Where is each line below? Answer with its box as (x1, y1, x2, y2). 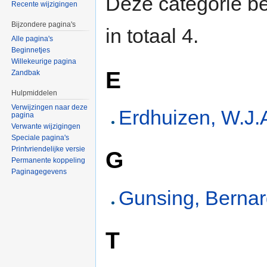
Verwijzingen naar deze (11, 103, 88, 111)
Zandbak (11, 69, 41, 77)
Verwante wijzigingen (11, 122, 81, 131)
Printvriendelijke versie (11, 144, 86, 153)
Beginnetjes (11, 46, 51, 55)
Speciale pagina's (11, 133, 70, 142)
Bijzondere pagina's (11, 20, 76, 29)
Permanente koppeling (11, 156, 86, 164)
